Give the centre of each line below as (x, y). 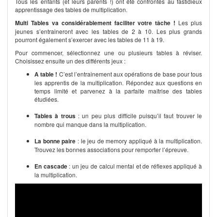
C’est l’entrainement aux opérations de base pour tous (130, 74)
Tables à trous (55, 116)
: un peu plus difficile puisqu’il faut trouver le (139, 116)
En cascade (51, 166)
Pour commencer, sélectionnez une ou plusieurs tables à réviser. (108, 53)
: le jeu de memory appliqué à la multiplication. (139, 141)
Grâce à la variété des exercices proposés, (72, 188)
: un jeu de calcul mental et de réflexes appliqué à (135, 166)
